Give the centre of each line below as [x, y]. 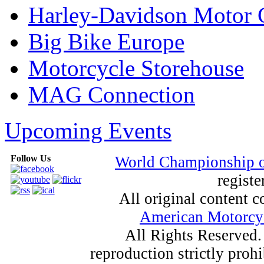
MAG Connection [112, 94]
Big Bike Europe [106, 41]
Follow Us [30, 158]
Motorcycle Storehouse [136, 68]
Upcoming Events [88, 130]
